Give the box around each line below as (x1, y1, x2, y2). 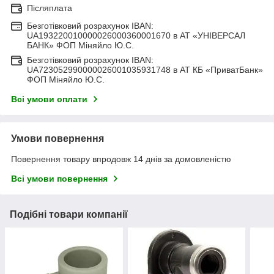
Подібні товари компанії (10, 209, 128, 220)
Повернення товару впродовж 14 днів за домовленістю (11, 154, 231, 164)
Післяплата (27, 2, 72, 13)
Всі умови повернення (11, 173, 108, 183)
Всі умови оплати (11, 94, 87, 104)
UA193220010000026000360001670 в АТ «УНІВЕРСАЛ (27, 30, 245, 40)
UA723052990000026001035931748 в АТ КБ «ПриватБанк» (27, 64, 263, 75)
